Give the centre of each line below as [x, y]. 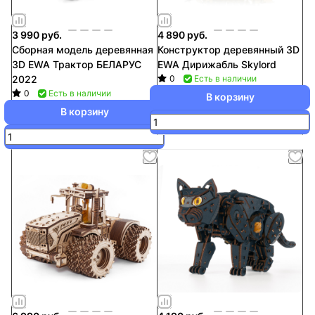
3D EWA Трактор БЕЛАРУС [77, 64]
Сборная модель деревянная [83, 49]
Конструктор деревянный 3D [229, 49]
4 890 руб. [182, 34]
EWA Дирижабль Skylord [217, 64]
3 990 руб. [37, 34]
